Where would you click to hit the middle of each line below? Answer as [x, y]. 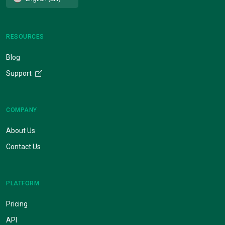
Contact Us [23, 146]
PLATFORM [23, 183]
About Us [21, 130]
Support [20, 73]
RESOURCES [25, 36]
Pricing [17, 204]
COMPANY [22, 110]
